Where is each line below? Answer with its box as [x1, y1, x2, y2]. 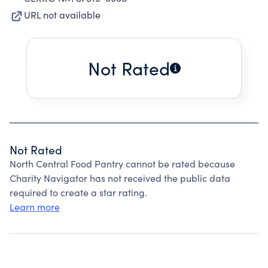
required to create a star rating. [10, 186, 147, 199]
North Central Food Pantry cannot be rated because [10, 157, 235, 170]
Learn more [10, 200, 60, 213]
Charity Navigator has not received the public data [10, 172, 230, 184]
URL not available [24, 8, 100, 21]
